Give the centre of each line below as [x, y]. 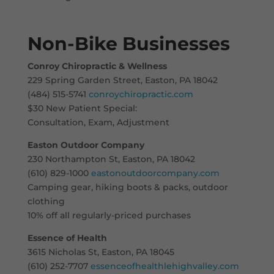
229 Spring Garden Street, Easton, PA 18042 [122, 80]
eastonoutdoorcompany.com [155, 173]
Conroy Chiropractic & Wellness [97, 66]
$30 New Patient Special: [82, 108]
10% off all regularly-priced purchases [109, 215]
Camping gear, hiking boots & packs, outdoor [128, 187]
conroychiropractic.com [141, 94]
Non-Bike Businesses [128, 43]
